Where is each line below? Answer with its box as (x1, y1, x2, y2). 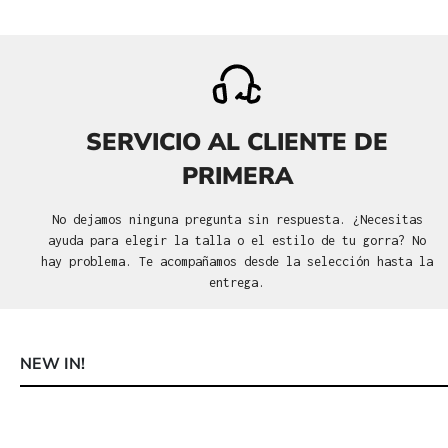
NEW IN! (20, 352, 85, 375)
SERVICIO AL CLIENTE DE (86, 125, 389, 158)
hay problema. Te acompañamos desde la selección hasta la (41, 253, 434, 269)
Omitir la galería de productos (29, 398, 239, 414)
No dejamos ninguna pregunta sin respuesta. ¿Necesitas (51, 211, 423, 227)
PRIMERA (181, 159, 293, 192)
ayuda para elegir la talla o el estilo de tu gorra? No (48, 232, 427, 248)
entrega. (209, 274, 266, 290)
